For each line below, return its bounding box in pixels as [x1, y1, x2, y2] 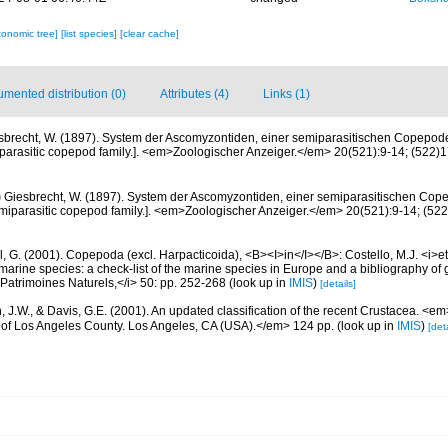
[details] [320, 277, 356, 289]
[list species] [60, 28, 120, 40]
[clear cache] [119, 28, 179, 40]
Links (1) [263, 87, 310, 102]
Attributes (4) [160, 87, 229, 102]
